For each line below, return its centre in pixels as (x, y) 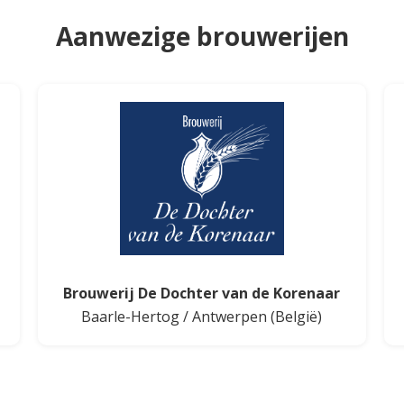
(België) (295, 316)
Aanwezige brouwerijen (202, 36)
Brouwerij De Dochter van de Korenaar (202, 293)
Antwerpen (230, 316)
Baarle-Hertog (131, 316)
